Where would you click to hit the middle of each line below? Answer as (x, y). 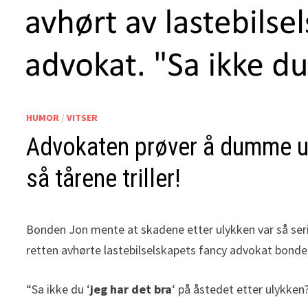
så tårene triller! (104, 179)
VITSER (82, 118)
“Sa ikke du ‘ (58, 289)
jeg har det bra (131, 289)
